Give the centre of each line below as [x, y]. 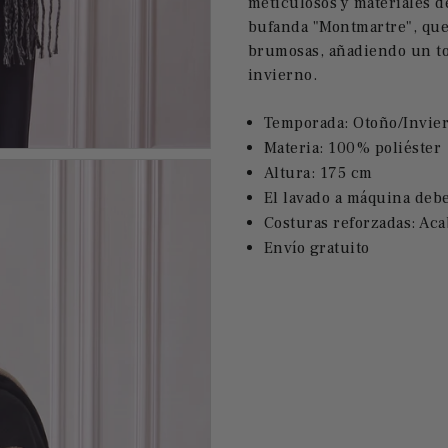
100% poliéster [382, 147]
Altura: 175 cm [318, 172]
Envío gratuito [316, 247]
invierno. [282, 74]
